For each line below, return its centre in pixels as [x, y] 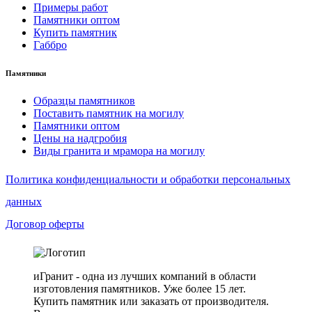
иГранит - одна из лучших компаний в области [145, 276]
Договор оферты [45, 224]
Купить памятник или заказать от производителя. [151, 302]
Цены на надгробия [80, 139]
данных [24, 202]
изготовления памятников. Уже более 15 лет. [140, 289]
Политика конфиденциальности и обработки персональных [148, 180]
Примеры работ [71, 8]
